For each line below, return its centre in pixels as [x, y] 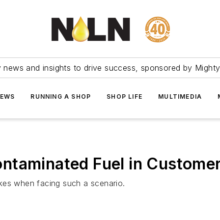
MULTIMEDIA [180, 96]
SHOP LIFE [125, 96]
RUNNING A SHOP [61, 96]
